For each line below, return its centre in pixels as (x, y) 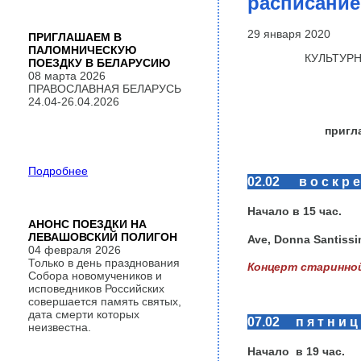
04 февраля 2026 (75, 250)
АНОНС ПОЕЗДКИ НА (87, 224)
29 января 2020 (288, 34)
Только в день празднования (104, 263)
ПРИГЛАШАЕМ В (75, 37)
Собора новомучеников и (95, 276)
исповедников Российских (96, 288)
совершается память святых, (105, 301)
